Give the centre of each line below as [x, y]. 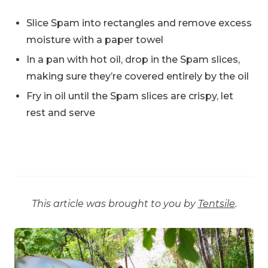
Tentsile [216, 203]
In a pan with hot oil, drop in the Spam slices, [133, 59]
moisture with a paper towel [95, 39]
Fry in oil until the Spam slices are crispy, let [130, 96]
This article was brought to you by [115, 203]
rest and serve [61, 112]
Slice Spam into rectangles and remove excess [139, 23]
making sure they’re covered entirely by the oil [138, 76]
